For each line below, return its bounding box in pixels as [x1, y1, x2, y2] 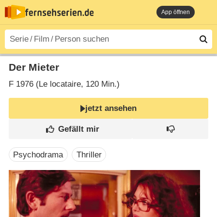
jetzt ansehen [85, 104, 137, 113]
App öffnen [161, 9, 190, 15]
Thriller [76, 150, 102, 159]
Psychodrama [13, 150, 63, 159]
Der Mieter [8, 61, 59, 73]
